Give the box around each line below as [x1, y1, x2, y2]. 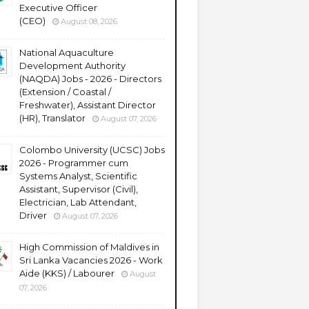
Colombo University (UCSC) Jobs [19, 144, 165, 155]
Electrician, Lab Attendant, [19, 197, 137, 208]
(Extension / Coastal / [19, 86, 111, 97]
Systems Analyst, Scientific [19, 170, 137, 181]
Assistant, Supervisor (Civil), [19, 183, 138, 195]
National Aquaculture [19, 47, 114, 58]
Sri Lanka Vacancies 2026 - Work [19, 255, 163, 266]
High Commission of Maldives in [19, 241, 159, 252]
